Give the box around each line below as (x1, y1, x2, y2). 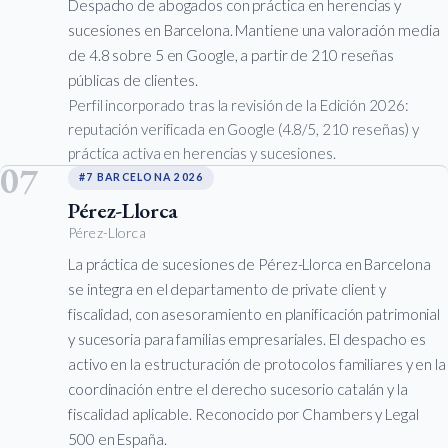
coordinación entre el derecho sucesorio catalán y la (68, 379, 408, 398)
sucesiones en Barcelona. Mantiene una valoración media (68, 20, 440, 39)
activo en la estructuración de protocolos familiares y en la (68, 354, 446, 373)
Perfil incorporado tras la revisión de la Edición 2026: (68, 95, 409, 114)
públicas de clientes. (68, 70, 198, 89)
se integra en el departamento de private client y (68, 279, 387, 298)
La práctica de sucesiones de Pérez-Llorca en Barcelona (68, 254, 431, 273)
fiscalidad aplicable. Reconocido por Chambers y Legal (68, 404, 419, 423)
